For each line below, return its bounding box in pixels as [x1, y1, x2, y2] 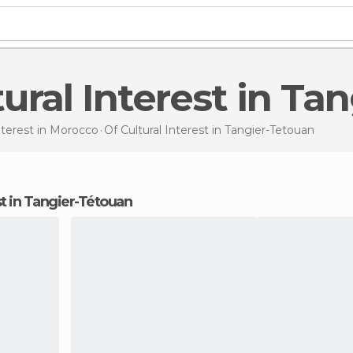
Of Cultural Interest [103, 122, 212, 137]
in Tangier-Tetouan [211, 122, 314, 137]
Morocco [49, 122, 98, 137]
